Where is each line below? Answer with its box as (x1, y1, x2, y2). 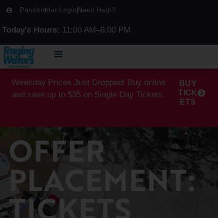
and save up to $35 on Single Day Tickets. (12, 90, 165, 100)
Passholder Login (20, 6, 77, 14)
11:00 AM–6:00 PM (60, 25, 130, 35)
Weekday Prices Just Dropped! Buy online (11, 78, 165, 88)
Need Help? (77, 6, 116, 14)
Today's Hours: (2, 25, 60, 35)
